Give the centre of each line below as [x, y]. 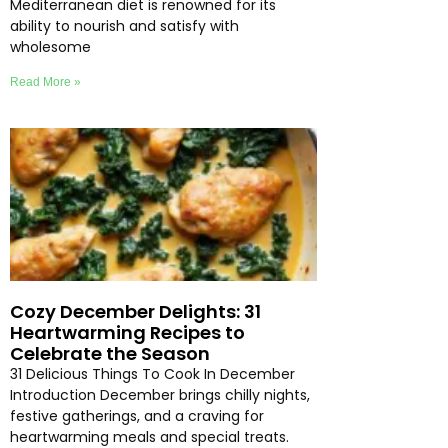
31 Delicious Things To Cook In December [152, 373]
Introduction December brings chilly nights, [160, 394]
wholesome [50, 46]
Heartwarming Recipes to [127, 332]
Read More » [45, 81]
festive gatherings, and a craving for [137, 415]
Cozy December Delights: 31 [135, 311]
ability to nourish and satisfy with [124, 25]
